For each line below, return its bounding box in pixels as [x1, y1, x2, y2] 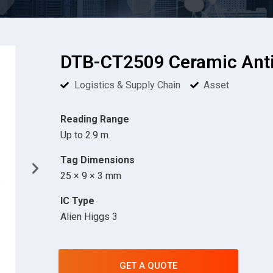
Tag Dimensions [60, 154, 135, 166]
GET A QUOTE [119, 260, 177, 271]
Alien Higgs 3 [60, 210, 118, 222]
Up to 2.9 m [60, 129, 108, 141]
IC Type [60, 194, 94, 207]
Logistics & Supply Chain [74, 79, 180, 91]
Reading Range [60, 113, 129, 125]
